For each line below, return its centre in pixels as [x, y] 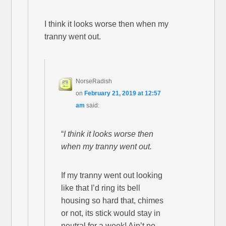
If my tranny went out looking [112, 176]
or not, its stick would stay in [111, 213]
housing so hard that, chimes [112, 201]
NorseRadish [94, 81]
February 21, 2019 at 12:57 [123, 94]
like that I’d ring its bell [101, 188]
